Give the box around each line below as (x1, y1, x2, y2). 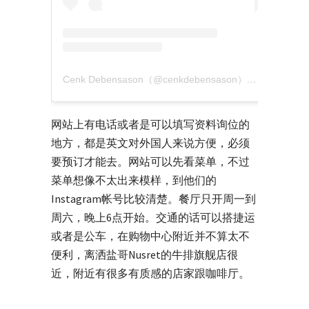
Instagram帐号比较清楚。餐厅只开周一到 (51, 191, 256, 206)
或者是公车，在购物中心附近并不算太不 (51, 228, 250, 243)
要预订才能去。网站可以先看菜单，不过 (51, 154, 250, 168)
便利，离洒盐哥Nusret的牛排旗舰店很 (51, 247, 238, 261)
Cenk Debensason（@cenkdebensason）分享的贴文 (247, 73, 257, 85)
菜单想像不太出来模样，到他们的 (51, 172, 217, 187)
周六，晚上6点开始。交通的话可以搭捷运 (51, 210, 255, 224)
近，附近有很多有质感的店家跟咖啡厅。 (51, 266, 250, 280)
